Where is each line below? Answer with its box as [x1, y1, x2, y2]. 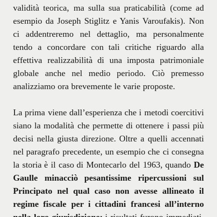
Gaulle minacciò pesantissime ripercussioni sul [13, 172, 204, 183]
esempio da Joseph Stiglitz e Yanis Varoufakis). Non [13, 15, 204, 26]
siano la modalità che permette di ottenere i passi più [13, 120, 204, 130]
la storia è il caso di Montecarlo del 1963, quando [13, 159, 194, 170]
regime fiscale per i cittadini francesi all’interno [13, 199, 204, 209]
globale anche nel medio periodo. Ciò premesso [13, 68, 204, 78]
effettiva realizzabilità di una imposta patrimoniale [13, 55, 204, 65]
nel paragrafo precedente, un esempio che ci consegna [13, 146, 204, 156]
